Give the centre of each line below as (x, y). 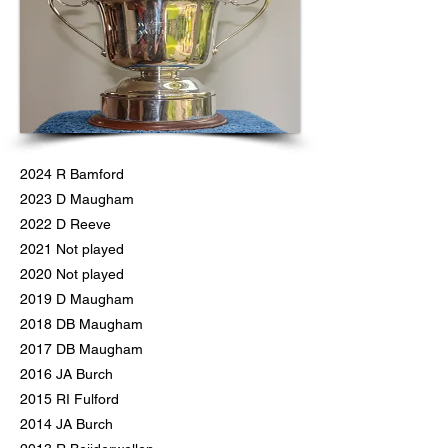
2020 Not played (72, 274)
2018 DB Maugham (81, 324)
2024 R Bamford (72, 174)
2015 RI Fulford (69, 399)
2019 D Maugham (77, 299)
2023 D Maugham (77, 199)
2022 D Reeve (65, 224)
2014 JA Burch (66, 424)
